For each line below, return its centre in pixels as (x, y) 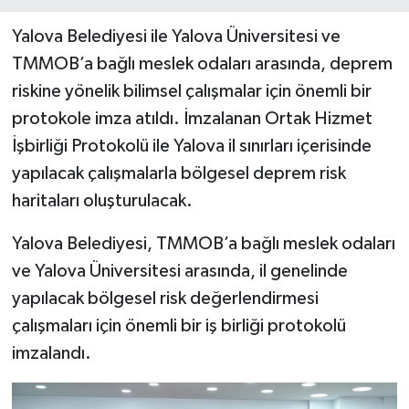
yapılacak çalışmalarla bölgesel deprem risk (178, 174)
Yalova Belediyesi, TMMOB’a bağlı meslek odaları (203, 244)
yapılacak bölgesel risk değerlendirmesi (165, 299)
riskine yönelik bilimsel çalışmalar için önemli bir (191, 92)
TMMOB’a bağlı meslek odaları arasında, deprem (202, 64)
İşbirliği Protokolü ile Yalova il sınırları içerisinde (191, 147)
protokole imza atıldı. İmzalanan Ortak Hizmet (192, 119)
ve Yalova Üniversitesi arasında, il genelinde (179, 272)
